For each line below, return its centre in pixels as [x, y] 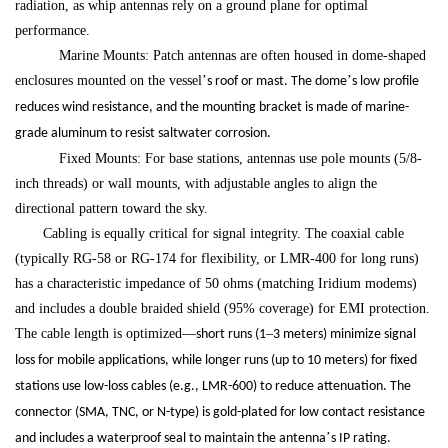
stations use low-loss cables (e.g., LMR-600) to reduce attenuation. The [213, 387]
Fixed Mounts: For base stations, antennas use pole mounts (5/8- [232, 159]
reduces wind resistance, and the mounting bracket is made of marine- [212, 108]
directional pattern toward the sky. [111, 209]
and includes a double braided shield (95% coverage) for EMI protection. [222, 309]
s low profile [385, 82]
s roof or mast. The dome [277, 82]
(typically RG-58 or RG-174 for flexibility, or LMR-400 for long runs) [217, 259]
